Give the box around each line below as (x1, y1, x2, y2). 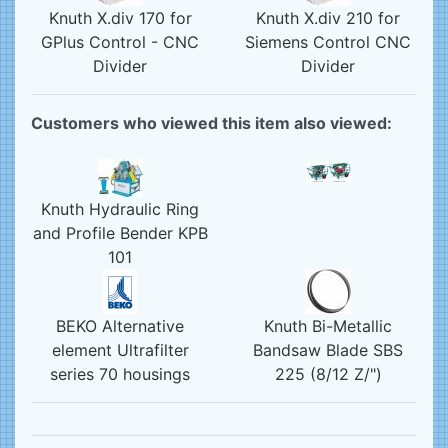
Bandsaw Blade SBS (253, 340, 403, 360)
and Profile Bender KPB (32, 223, 208, 243)
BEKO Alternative (56, 316, 184, 336)
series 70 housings (50, 364, 190, 384)
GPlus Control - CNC (41, 32, 199, 52)
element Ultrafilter (51, 340, 189, 360)
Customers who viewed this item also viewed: (31, 113, 392, 133)
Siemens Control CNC (245, 32, 411, 52)
